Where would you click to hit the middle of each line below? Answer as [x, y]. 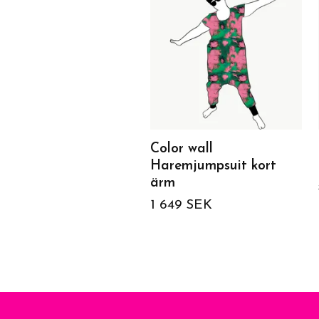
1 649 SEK [181, 205]
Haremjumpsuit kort [213, 166]
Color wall [182, 149]
